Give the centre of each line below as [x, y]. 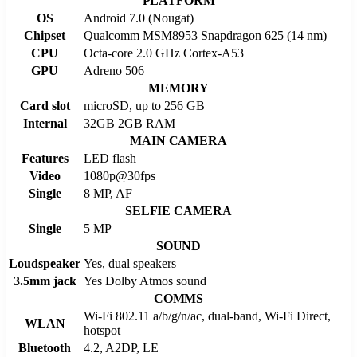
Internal [45, 123]
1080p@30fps [120, 175]
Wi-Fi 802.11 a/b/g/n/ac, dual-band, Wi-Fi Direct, [207, 316]
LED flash [110, 158]
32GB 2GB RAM [129, 123]
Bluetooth [45, 347]
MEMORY [178, 88]
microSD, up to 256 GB [144, 105]
